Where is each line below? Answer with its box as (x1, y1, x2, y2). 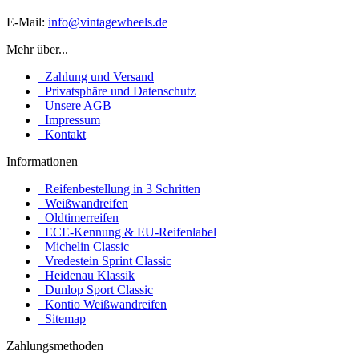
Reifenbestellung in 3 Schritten (38, 181, 200, 196)
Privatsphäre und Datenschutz (38, 83, 196, 98)
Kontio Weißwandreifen (38, 296, 167, 311)
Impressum (38, 112, 100, 127)
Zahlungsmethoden (6, 338, 103, 353)
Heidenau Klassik (38, 268, 135, 282)
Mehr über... (6, 42, 68, 56)
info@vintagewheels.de (48, 14, 167, 29)
